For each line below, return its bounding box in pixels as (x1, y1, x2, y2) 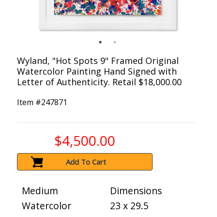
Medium (22, 184, 58, 198)
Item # (17, 97, 41, 108)
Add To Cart (66, 157, 107, 167)
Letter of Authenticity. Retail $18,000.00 (17, 76, 182, 88)
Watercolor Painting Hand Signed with (17, 65, 177, 77)
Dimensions (110, 184, 162, 198)
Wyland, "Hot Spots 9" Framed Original (17, 55, 179, 67)
